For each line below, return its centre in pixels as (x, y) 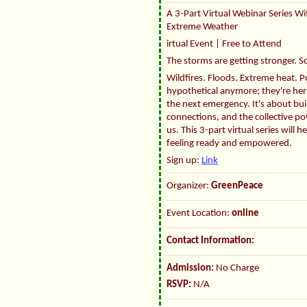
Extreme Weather (202, 27)
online (245, 214)
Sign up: (184, 161)
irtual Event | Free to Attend (224, 45)
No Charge (236, 269)
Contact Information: (210, 241)
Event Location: (199, 214)
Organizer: (189, 186)
